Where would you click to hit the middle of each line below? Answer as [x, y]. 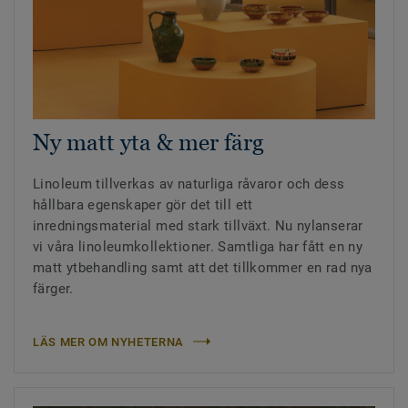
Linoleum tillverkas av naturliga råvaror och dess [189, 184]
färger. [53, 288]
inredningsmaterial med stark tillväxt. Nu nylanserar [198, 225]
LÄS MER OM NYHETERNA [108, 342]
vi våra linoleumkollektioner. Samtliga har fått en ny [198, 246]
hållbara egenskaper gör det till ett [143, 204]
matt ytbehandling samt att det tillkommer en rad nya [203, 267]
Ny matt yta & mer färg [148, 142]
